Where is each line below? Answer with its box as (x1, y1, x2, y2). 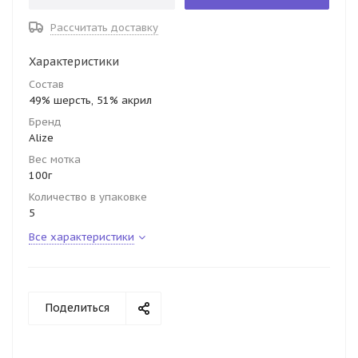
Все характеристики (29, 230, 134, 244)
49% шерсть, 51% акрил (29, 93, 152, 107)
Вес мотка (29, 153, 81, 166)
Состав (29, 78, 64, 91)
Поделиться (45, 300, 109, 315)
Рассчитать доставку (50, 21, 158, 34)
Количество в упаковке (29, 190, 147, 204)
